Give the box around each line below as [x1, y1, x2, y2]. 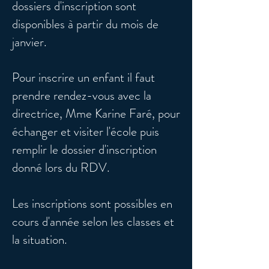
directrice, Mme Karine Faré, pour [12, 104, 180, 122]
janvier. [12, 33, 47, 51]
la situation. [12, 231, 67, 249]
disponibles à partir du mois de [12, 15, 159, 33]
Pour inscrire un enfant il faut [12, 68, 155, 86]
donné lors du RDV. [12, 159, 110, 177]
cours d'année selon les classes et [12, 213, 174, 231]
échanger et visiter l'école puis [12, 122, 159, 141]
